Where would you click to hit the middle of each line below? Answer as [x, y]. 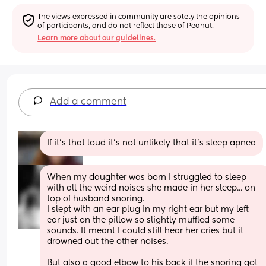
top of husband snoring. [96, 199]
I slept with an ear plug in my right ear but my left [148, 209]
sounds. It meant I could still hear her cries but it [145, 231]
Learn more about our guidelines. [97, 38]
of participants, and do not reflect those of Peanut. [126, 26]
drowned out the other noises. [108, 241]
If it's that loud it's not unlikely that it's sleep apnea [152, 143]
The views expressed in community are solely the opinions [139, 17]
